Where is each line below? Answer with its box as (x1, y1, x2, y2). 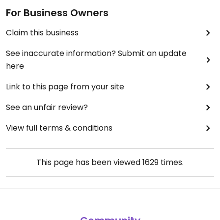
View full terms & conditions (6, 122, 112, 134)
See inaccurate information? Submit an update (6, 48, 187, 59)
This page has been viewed (36, 157, 142, 168)
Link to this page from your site (6, 81, 124, 92)
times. (159, 157, 184, 168)
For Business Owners (6, 6, 109, 20)
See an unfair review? (6, 102, 88, 113)
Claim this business (6, 27, 79, 38)
